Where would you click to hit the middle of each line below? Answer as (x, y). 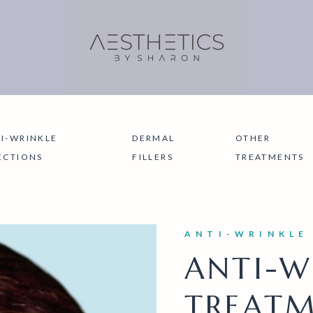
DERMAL (154, 138)
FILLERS (153, 157)
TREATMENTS (270, 157)
